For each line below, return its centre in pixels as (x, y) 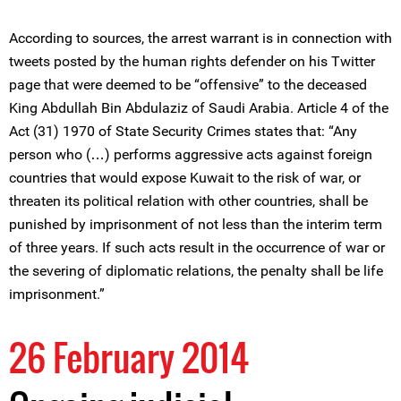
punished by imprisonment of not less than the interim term (196, 224)
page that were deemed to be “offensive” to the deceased (188, 85)
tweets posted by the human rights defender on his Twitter (192, 61)
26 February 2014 (129, 357)
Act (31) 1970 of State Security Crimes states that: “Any (183, 131)
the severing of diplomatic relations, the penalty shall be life (196, 271)
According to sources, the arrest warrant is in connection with (200, 38)
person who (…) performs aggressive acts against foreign (191, 154)
